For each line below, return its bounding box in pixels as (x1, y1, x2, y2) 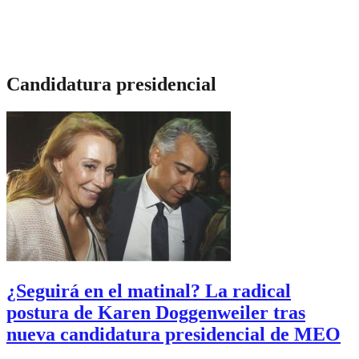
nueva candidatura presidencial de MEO (6, 323, 341, 345)
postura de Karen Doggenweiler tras (6, 301, 305, 323)
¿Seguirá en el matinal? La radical (6, 280, 291, 301)
